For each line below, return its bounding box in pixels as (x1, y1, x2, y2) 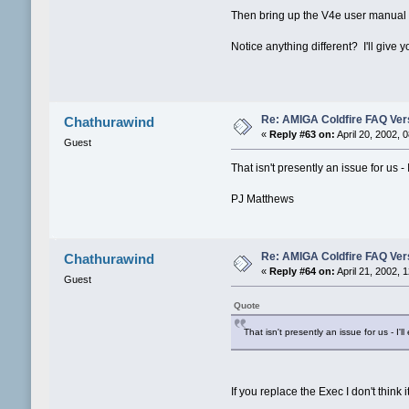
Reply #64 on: (268, 266, 335, 278)
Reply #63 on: (268, 129, 335, 141)
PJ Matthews (231, 193, 295, 206)
